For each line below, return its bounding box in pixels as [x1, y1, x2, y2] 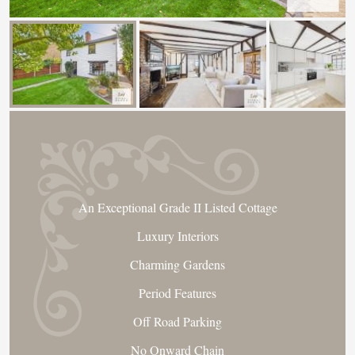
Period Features [139, 284, 216, 301]
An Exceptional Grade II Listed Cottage [78, 199, 277, 216]
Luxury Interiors [136, 227, 219, 244]
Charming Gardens [130, 256, 225, 273]
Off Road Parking [133, 313, 222, 330]
